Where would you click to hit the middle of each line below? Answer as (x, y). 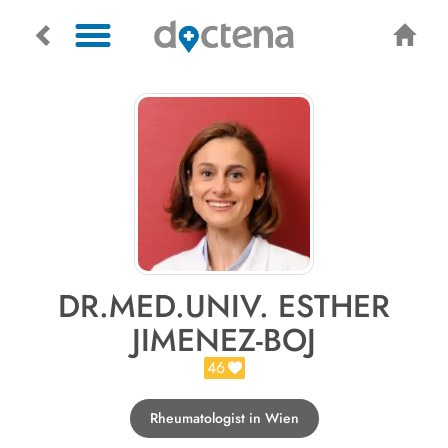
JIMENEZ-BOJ (224, 340)
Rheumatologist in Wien (224, 418)
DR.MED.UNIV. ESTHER (224, 306)
